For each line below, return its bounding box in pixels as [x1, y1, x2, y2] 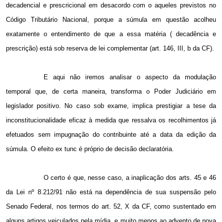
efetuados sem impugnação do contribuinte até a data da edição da [6, 131, 216, 139]
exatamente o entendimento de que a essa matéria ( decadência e [6, 30, 216, 38]
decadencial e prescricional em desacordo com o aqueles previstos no [6, 1, 216, 9]
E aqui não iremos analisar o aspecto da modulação [43, 73, 216, 81]
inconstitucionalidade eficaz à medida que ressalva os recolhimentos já [6, 116, 216, 124]
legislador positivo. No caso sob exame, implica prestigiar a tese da [6, 102, 216, 110]
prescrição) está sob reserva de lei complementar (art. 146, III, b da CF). [6, 45, 214, 53]
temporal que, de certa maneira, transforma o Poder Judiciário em [6, 88, 216, 96]
